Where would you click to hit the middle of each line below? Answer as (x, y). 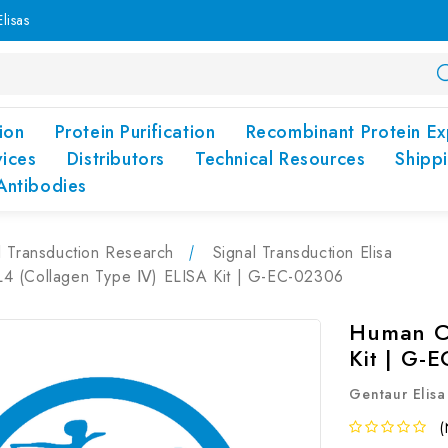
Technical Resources (280, 159)
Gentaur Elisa (397, 394)
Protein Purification (135, 132)
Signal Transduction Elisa (302, 252)
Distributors (115, 159)
